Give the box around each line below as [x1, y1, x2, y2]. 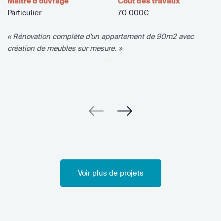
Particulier [7, 7, 41, 17]
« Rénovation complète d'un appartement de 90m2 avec [7, 31, 194, 41]
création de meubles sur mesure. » [7, 43, 122, 53]
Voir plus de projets [77, 168, 144, 178]
